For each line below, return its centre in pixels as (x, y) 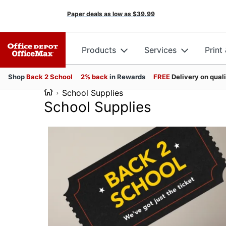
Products (99, 50)
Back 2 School (49, 77)
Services (160, 50)
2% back (95, 77)
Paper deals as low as (99, 14)
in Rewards (127, 77)
